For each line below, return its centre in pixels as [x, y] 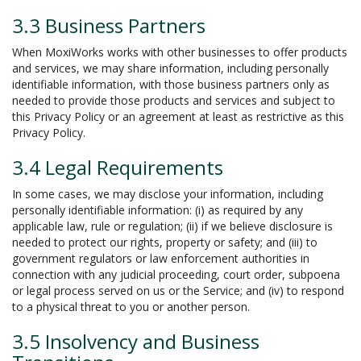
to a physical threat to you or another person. [131, 307]
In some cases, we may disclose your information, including [168, 194]
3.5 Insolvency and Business [136, 341]
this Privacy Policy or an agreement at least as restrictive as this [178, 116]
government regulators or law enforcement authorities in [161, 258]
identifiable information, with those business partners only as [171, 84]
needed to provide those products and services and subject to [174, 100]
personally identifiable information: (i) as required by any [158, 210]
